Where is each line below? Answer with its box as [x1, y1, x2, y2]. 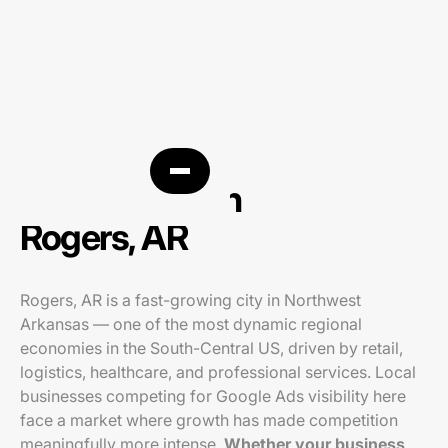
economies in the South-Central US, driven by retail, [20, 338, 403, 358]
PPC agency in [20, 177, 242, 221]
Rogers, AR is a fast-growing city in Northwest [20, 290, 361, 310]
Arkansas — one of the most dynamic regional [20, 314, 362, 334]
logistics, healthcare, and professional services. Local [20, 362, 416, 382]
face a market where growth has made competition [20, 410, 398, 430]
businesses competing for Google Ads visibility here [20, 386, 406, 406]
